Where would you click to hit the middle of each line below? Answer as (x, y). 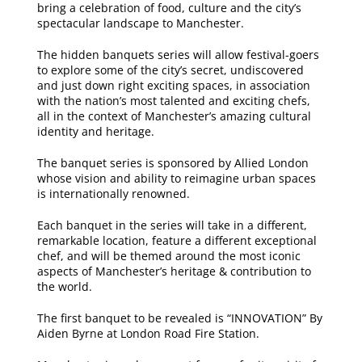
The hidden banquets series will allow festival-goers (178, 54)
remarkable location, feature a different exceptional (177, 240)
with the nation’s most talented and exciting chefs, (173, 100)
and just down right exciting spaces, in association (173, 85)
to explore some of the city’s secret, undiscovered (170, 69)
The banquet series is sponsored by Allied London (173, 162)
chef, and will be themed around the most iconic (168, 255)
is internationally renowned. (115, 193)
